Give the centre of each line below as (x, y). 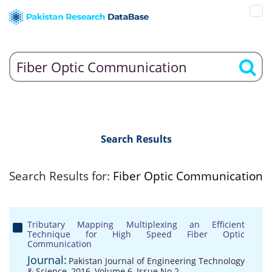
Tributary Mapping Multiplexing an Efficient (136, 224)
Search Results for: (61, 176)
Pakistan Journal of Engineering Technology (157, 261)
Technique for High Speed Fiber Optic (136, 234)
